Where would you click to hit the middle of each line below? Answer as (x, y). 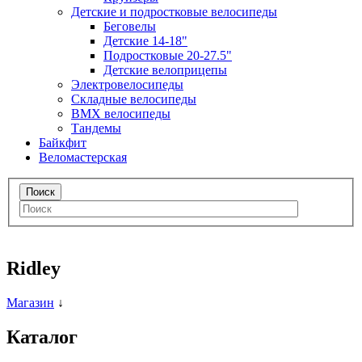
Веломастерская (83, 157)
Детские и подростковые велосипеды (174, 11)
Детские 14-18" (145, 40)
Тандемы (96, 128)
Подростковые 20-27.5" (168, 55)
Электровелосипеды (127, 84)
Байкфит (63, 142)
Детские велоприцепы (165, 69)
